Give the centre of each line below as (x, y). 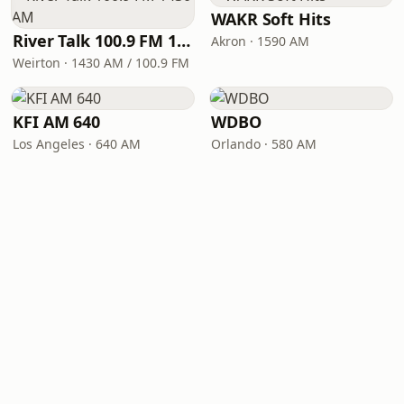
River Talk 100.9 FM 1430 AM (184, 41)
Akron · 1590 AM (260, 41)
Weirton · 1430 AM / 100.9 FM (101, 63)
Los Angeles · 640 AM (77, 144)
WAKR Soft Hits (271, 19)
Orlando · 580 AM (264, 144)
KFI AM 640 (57, 122)
